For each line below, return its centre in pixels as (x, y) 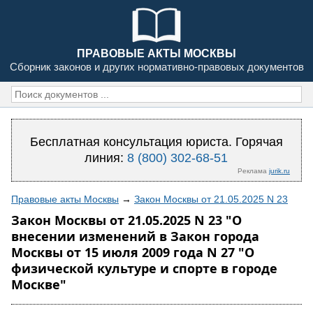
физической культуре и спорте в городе (144, 268)
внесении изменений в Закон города (135, 236)
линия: (106, 158)
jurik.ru (279, 171)
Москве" (39, 284)
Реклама (253, 171)
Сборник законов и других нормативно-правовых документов (156, 67)
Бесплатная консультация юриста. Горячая (156, 142)
